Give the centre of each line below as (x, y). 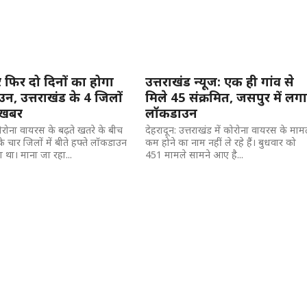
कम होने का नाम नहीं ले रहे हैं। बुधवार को (221, 142)
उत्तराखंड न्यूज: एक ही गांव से (220, 81)
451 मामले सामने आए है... (195, 155)
